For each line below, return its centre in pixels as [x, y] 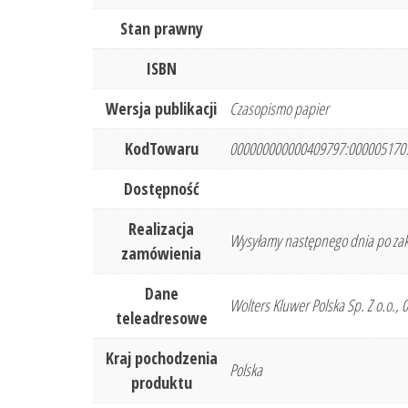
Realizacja [161, 229]
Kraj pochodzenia [161, 358]
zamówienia [161, 254]
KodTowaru [161, 149]
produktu [161, 383]
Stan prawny [161, 29]
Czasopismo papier [279, 109]
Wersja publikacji [161, 109]
